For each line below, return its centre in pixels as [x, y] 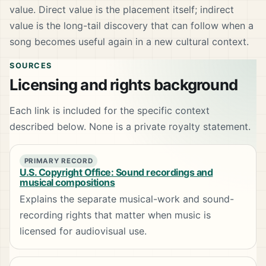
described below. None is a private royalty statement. [130, 127]
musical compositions [67, 182]
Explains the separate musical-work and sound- [127, 199]
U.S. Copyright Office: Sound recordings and [116, 172]
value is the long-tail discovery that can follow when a [132, 26]
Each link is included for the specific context [110, 111]
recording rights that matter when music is [115, 215]
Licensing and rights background [124, 85]
